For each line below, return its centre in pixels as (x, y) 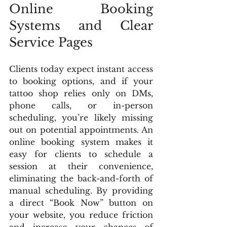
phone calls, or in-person (81, 105)
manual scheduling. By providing (81, 191)
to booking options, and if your (81, 81)
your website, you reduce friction (81, 215)
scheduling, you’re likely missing (81, 118)
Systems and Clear (81, 26)
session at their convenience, (81, 166)
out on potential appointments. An (81, 130)
